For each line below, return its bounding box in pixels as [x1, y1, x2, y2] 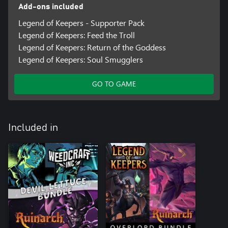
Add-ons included [18, 3, 83, 11]
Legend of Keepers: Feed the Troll [18, 30, 135, 41]
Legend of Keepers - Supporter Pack [18, 17, 145, 28]
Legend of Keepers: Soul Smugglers [18, 54, 143, 65]
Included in [8, 123, 58, 133]
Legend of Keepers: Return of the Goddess [18, 42, 166, 53]
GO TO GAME [92, 79, 136, 89]
